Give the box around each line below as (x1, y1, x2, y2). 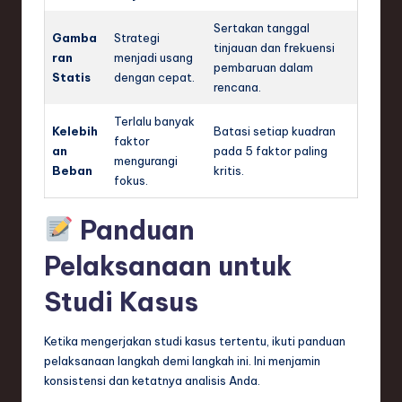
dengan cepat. (114, 69, 195, 84)
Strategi (114, 30, 160, 45)
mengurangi (114, 153, 178, 168)
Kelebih (52, 123, 98, 138)
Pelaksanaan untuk (44, 249, 292, 283)
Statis (52, 69, 91, 84)
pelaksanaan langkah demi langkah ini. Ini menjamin (44, 353, 320, 368)
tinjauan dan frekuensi (214, 39, 335, 55)
